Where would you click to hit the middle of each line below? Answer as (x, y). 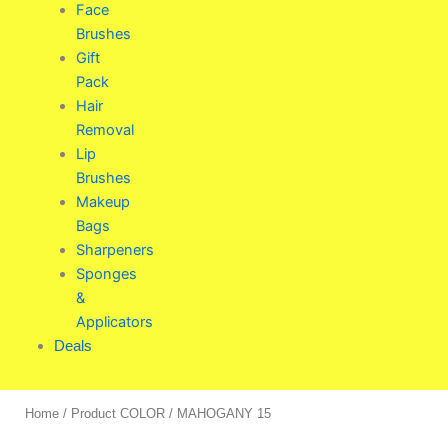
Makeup (102, 201)
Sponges (106, 273)
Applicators (114, 321)
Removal (104, 129)
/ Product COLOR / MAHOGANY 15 (165, 413)
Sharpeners (114, 249)
